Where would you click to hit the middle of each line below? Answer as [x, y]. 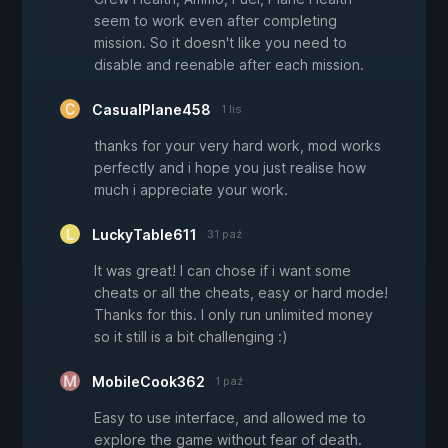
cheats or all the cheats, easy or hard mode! [241, 293]
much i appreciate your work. [191, 190]
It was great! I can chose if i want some [222, 271]
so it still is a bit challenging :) [191, 337]
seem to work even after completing [215, 21]
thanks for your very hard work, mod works [237, 146]
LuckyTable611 [144, 235]
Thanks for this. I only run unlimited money [233, 315]
